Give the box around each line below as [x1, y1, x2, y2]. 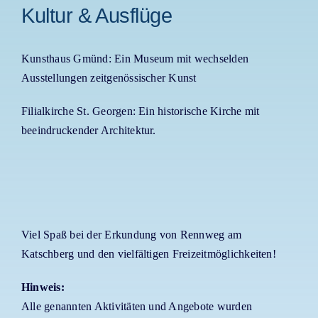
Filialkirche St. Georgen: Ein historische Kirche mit [21, 105, 260, 118]
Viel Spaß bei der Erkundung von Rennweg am [21, 229, 242, 241]
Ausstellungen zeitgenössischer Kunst [21, 72, 197, 84]
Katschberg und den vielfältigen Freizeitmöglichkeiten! [21, 248, 276, 261]
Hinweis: [21, 281, 65, 294]
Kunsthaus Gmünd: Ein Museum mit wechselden [21, 53, 249, 65]
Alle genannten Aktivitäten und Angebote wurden [21, 300, 253, 313]
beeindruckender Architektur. [21, 124, 156, 137]
